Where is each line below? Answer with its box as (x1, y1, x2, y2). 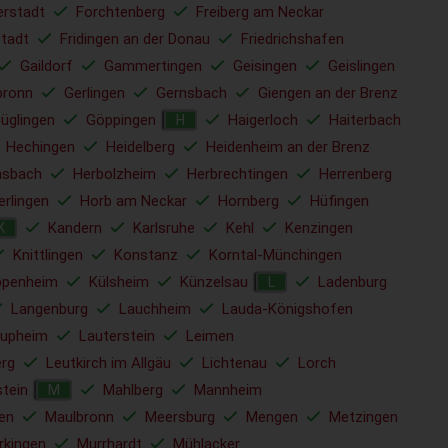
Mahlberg (103, 381, 163, 399)
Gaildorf (20, 57, 73, 75)
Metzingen (329, 408, 398, 426)
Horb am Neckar (80, 192, 187, 210)
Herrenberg (319, 165, 392, 183)
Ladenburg (318, 273, 387, 291)
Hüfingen (310, 192, 369, 210)
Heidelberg (106, 138, 175, 156)
